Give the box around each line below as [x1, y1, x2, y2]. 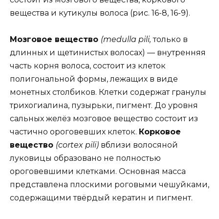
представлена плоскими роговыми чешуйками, [10, 179, 209, 189]
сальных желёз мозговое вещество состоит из [10, 113, 198, 123]
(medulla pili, [101, 34, 153, 44]
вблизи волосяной [101, 140, 178, 150]
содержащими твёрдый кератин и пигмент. [10, 193, 193, 202]
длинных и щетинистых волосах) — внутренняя [10, 47, 206, 57]
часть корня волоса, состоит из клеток [10, 61, 166, 70]
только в [153, 34, 188, 44]
